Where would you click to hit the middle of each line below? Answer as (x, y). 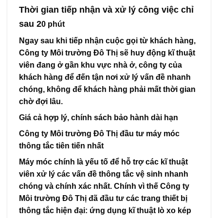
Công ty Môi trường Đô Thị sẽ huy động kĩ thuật (107, 53)
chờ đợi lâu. (41, 101)
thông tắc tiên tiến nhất (61, 145)
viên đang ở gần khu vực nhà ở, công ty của (100, 65)
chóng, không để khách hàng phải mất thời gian (107, 89)
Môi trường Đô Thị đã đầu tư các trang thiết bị (103, 198)
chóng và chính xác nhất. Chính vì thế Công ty (104, 186)
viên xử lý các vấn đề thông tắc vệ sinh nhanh (104, 174)
